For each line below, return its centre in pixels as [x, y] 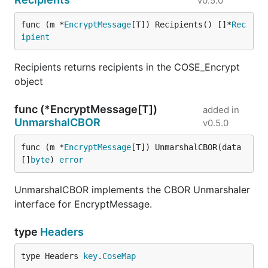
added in [221, 110]
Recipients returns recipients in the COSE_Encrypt [127, 67]
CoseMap [119, 256]
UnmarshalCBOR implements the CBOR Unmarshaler [132, 190]
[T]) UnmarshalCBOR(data [186, 147]
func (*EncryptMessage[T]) [86, 109]
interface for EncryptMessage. [83, 204]
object [29, 81]
